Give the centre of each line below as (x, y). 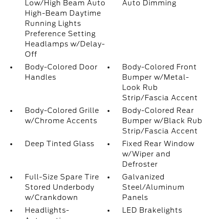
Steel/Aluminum (154, 187)
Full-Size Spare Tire (62, 177)
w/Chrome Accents (61, 121)
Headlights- (47, 210)
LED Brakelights (153, 210)
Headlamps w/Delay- (65, 44)
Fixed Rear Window (159, 144)
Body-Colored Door (61, 67)
